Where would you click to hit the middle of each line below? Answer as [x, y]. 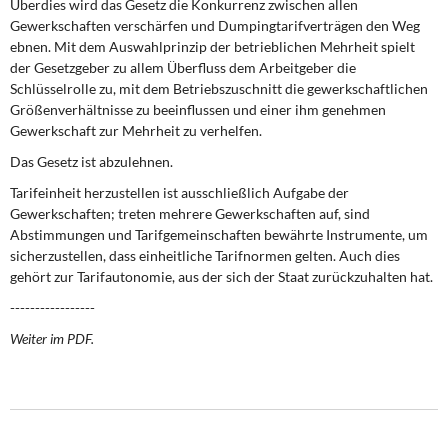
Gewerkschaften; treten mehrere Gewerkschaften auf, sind [190, 213]
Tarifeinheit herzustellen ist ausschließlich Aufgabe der [179, 192]
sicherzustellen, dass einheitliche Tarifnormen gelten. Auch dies [205, 255]
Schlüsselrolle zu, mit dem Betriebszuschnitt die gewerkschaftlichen [219, 88]
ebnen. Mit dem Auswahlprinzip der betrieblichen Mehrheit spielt [212, 46]
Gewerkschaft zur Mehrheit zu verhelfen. [136, 130]
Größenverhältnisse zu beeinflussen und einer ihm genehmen [198, 109]
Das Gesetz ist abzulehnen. [91, 161]
